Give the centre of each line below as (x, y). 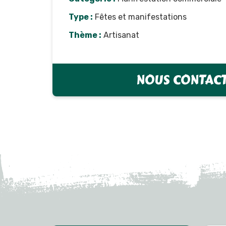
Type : (81, 17)
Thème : (85, 35)
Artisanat (120, 35)
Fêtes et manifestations (140, 17)
